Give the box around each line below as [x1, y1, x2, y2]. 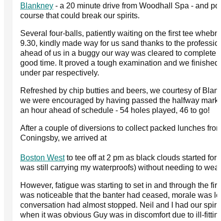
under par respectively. [20, 68, 99, 77]
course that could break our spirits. [20, 11, 140, 20]
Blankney [20, 1, 53, 10]
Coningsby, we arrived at [20, 133, 107, 142]
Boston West [20, 153, 65, 162]
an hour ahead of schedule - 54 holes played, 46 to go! [20, 106, 210, 114]
